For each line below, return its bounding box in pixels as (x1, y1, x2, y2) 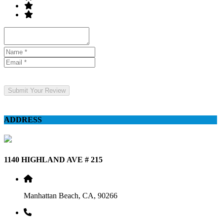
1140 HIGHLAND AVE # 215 (4, 155, 103, 164)
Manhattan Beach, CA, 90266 (24, 191, 117, 200)
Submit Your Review (8, 87, 66, 95)
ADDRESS (4, 115, 42, 124)
